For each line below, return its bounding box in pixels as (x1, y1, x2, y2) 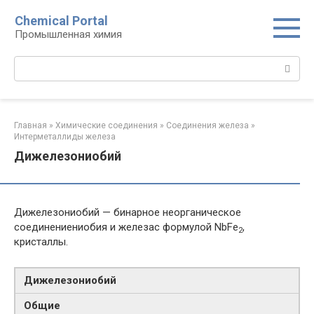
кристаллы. (14, 235, 68, 248)
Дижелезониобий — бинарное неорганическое (14, 206, 241, 219)
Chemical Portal (15, 13, 108, 28)
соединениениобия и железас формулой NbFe (14, 221, 238, 233)
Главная (14, 121, 47, 130)
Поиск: (14, 57, 47, 69)
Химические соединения (55, 121, 158, 130)
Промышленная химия (15, 28, 122, 41)
